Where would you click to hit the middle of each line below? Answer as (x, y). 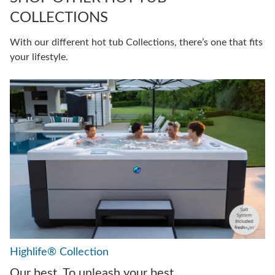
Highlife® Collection (59, 253)
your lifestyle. (39, 57)
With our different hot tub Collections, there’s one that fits (136, 43)
